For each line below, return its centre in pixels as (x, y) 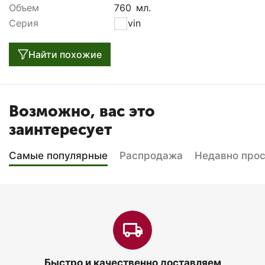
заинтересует (60, 130)
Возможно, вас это (82, 111)
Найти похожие (65, 54)
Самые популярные (58, 155)
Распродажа (151, 155)
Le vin (127, 23)
